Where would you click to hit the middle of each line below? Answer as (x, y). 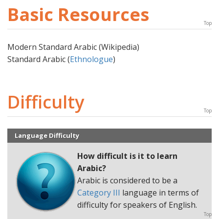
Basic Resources (78, 15)
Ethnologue (91, 59)
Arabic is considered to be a (127, 181)
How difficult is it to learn (127, 156)
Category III (99, 193)
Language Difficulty (47, 136)
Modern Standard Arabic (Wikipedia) (73, 47)
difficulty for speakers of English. (137, 205)
